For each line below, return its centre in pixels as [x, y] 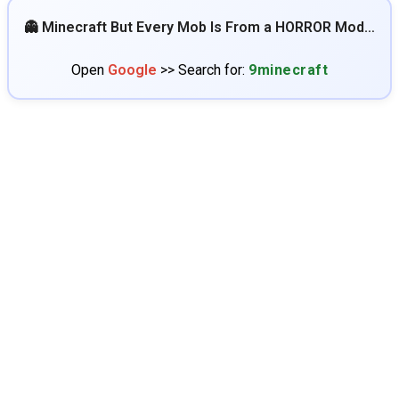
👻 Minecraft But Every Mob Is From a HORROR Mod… [199, 27]
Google [132, 70]
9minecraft [288, 70]
